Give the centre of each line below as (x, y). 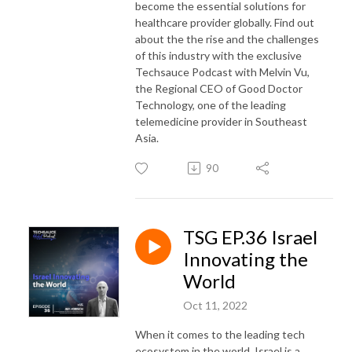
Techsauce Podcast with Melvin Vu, (222, 71)
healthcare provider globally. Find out (225, 22)
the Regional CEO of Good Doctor (219, 88)
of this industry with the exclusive (218, 55)
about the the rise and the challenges (227, 38)
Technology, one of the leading (211, 104)
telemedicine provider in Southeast (221, 121)
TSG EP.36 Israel (250, 236)
